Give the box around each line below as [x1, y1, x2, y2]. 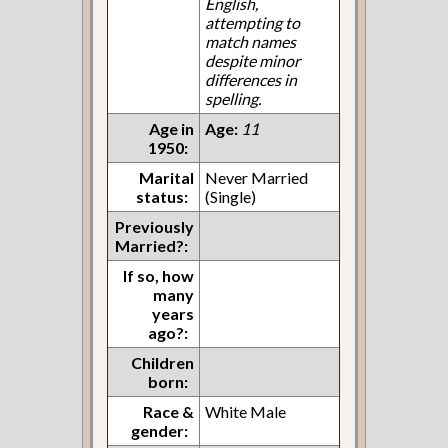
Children [131, 352, 195, 372]
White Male [205, 401, 287, 421]
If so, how [123, 265, 195, 285]
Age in [149, 118, 195, 138]
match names [205, 31, 297, 51]
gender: [131, 420, 189, 440]
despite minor [205, 50, 301, 70]
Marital [139, 167, 195, 187]
